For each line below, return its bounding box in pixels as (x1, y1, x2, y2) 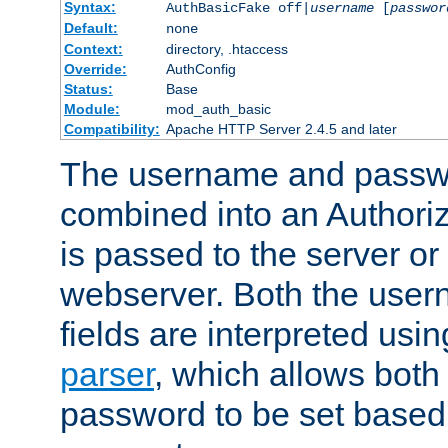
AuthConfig (165, 61, 236, 78)
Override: (63, 61, 127, 78)
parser (60, 355, 154, 394)
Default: (63, 20, 118, 37)
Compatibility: (63, 121, 160, 138)
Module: (63, 101, 120, 118)
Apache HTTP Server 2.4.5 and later (165, 121, 397, 138)
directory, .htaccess (165, 41, 288, 58)
